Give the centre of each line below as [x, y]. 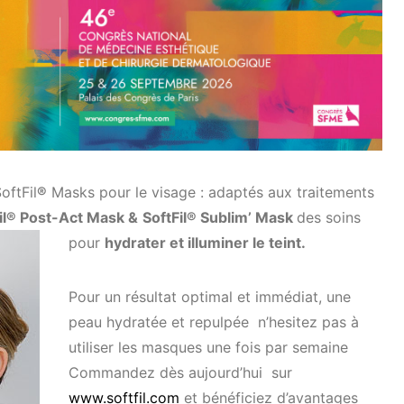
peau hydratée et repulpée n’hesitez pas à [214, 322]
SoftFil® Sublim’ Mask [220, 218]
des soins [329, 218]
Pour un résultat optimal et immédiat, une [210, 297]
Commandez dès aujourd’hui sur [183, 373]
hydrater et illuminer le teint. [205, 243]
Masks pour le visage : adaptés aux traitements [211, 193]
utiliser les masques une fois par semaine [208, 348]
